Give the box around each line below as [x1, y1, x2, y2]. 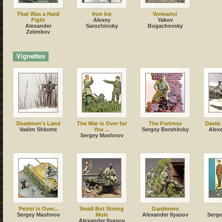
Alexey [93, 17, 111, 23]
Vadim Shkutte [19, 126, 57, 133]
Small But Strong [79, 206, 124, 212]
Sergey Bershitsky [141, 126, 189, 133]
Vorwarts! [153, 11, 177, 17]
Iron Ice [92, 11, 111, 17]
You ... [94, 126, 110, 133]
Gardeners [151, 206, 179, 212]
